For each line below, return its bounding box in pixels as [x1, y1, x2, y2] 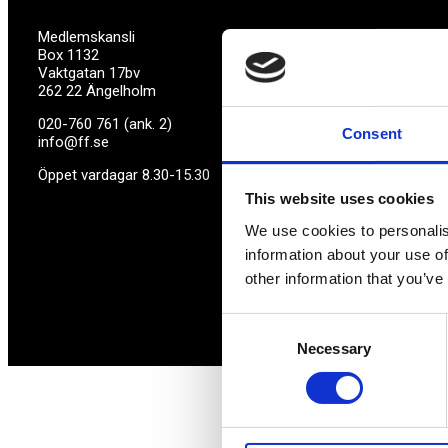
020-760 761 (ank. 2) [38, 115, 172, 133]
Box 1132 [38, 46, 99, 64]
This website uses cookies [244, 190, 434, 208]
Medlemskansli [38, 28, 135, 46]
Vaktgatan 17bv [38, 64, 140, 82]
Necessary [297, 339, 371, 357]
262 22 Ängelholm [38, 82, 156, 100]
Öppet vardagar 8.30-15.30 [38, 166, 214, 184]
